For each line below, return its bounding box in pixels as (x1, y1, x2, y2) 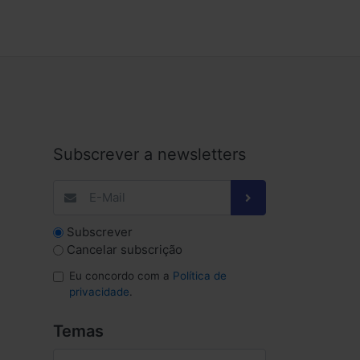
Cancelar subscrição (66, 242, 182, 258)
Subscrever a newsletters (52, 144, 246, 164)
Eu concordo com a (68, 269, 173, 283)
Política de (172, 269, 227, 283)
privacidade (68, 285, 129, 299)
